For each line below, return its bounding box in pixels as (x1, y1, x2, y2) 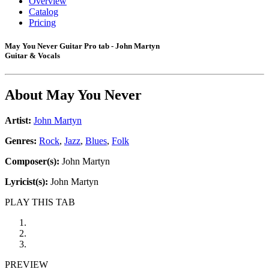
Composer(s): (5, 156, 59, 167)
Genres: (5, 136, 39, 147)
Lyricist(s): (5, 177, 48, 187)
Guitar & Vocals (5, 51, 60, 61)
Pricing (29, 17, 56, 28)
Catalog (29, 7, 58, 17)
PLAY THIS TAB (5, 197, 75, 208)
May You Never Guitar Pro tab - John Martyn (5, 41, 160, 51)
